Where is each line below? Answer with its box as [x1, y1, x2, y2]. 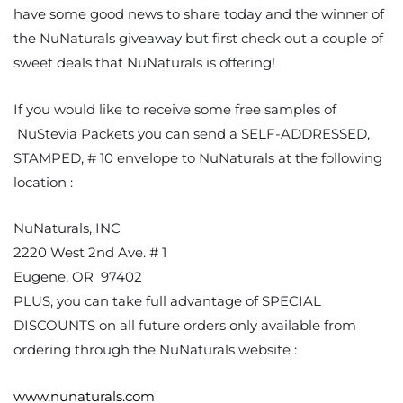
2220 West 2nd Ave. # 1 [13, 244, 166, 262]
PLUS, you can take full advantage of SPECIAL [13, 292, 321, 310]
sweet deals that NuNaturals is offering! [13, 53, 275, 71]
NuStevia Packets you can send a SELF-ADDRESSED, [13, 124, 370, 142]
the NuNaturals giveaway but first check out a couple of [13, 29, 383, 47]
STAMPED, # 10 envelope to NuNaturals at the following [13, 148, 382, 166]
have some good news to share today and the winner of [13, 4, 384, 22]
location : [13, 173, 73, 191]
